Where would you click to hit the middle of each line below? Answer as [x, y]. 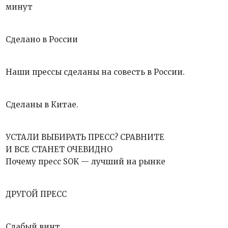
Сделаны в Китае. [42, 105]
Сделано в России [42, 39]
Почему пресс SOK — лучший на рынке [86, 162]
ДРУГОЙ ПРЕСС [36, 194]
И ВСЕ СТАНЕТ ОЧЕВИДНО [59, 149]
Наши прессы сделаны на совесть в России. [95, 72]
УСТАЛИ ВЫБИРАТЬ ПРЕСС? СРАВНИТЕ [85, 137]
